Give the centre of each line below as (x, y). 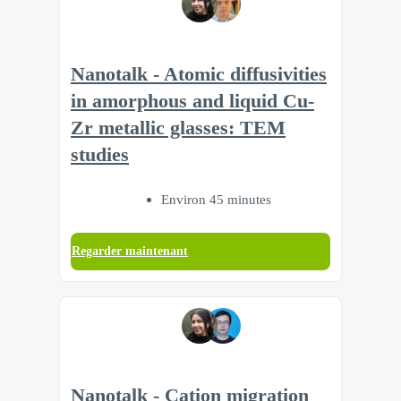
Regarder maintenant (130, 252)
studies (100, 154)
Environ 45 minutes (216, 200)
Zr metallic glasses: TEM (178, 128)
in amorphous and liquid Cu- (192, 101)
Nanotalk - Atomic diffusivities (199, 74)
